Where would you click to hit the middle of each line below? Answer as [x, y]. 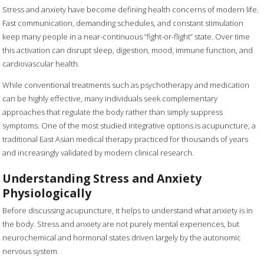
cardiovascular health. [41, 64]
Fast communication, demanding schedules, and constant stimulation [123, 23]
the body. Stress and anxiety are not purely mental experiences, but [121, 224]
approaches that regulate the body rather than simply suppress [113, 112]
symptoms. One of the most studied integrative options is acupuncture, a [129, 126]
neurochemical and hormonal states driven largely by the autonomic [122, 237]
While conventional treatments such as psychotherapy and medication [126, 85]
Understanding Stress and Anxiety [102, 178]
